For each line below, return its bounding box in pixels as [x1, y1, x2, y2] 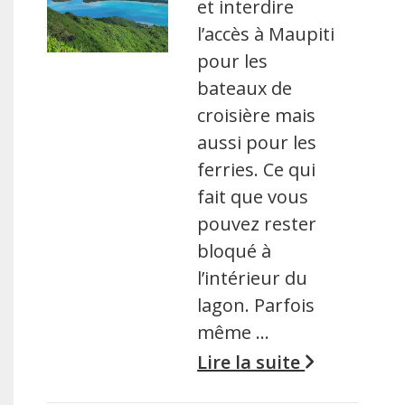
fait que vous [197, 184, 309, 209]
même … [197, 319, 270, 344]
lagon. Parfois [197, 292, 316, 317]
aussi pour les [197, 129, 317, 155]
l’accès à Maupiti [197, 21, 335, 46]
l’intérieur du [197, 265, 308, 290]
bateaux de [197, 75, 293, 100]
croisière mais [197, 102, 316, 127]
